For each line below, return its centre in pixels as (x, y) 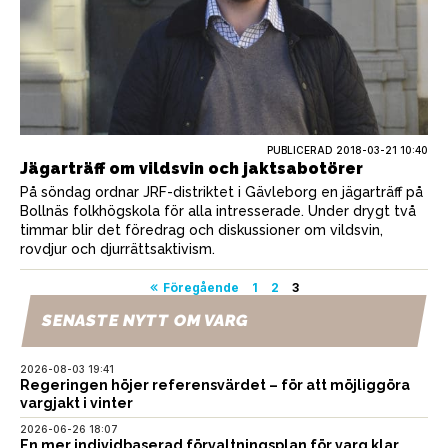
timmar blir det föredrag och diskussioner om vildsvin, (201, 229)
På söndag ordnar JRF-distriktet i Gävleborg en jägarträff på (221, 191)
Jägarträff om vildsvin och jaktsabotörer (191, 168)
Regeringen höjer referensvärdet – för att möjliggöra (215, 384)
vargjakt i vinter (76, 402)
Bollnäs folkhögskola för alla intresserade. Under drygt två (218, 210)
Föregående (200, 287)
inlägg (51, 346)
